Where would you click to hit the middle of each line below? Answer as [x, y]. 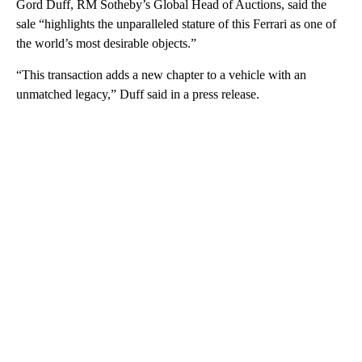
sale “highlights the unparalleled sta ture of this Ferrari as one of [176, 23]
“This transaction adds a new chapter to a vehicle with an [161, 74]
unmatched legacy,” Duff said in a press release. [138, 94]
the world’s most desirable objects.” [106, 43]
